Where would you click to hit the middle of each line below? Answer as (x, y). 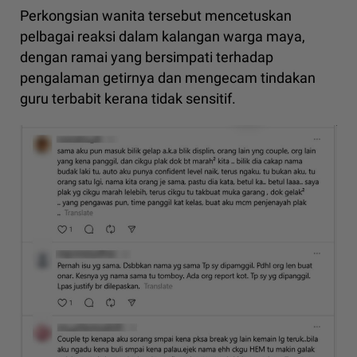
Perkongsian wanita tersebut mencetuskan (156, 16)
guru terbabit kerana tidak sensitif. (128, 99)
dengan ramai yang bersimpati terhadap (147, 57)
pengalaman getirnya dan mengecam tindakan (168, 78)
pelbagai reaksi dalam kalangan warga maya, (163, 37)
